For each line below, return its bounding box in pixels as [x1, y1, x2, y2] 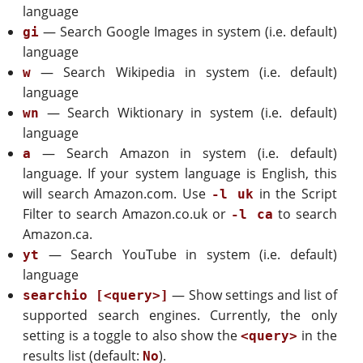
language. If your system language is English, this [23, 164, 337, 183]
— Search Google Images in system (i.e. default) [39, 23, 337, 41]
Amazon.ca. [23, 225, 93, 244]
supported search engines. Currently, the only [23, 306, 337, 325]
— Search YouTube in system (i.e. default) [39, 246, 337, 264]
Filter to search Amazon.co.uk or [23, 205, 231, 224]
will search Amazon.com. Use [23, 185, 211, 203]
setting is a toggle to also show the [23, 327, 241, 345]
